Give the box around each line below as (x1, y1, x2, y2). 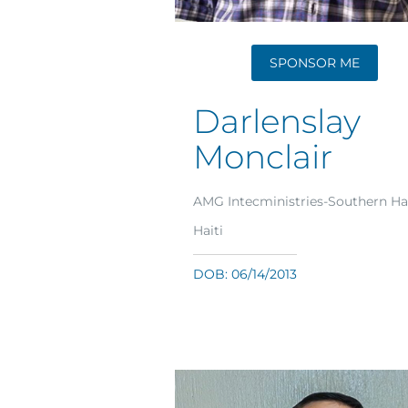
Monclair (193, 137, 332, 178)
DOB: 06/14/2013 (193, 266, 297, 283)
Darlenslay (193, 101, 361, 142)
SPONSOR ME (269, 55, 360, 72)
